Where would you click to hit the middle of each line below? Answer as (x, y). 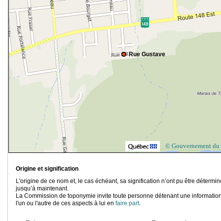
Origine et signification (47, 169)
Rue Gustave (147, 55)
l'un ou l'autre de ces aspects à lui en (66, 203)
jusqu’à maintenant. (42, 189)
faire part (127, 203)
